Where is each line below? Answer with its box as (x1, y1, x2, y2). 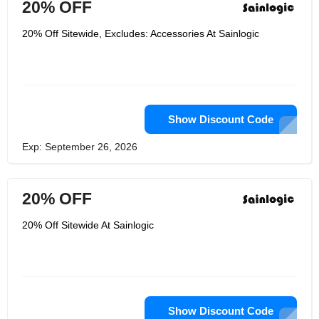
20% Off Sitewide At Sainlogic (22, 219, 154, 231)
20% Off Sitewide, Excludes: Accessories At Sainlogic (22, 28, 259, 39)
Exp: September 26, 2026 (22, 141, 137, 152)
